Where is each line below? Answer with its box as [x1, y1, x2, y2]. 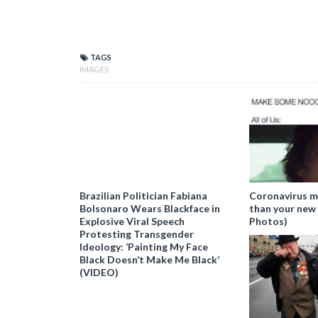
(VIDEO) [79, 265, 119, 278]
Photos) [248, 214, 287, 227]
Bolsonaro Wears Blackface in [79, 202, 220, 214]
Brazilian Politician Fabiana [79, 189, 207, 202]
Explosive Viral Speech [79, 214, 185, 227]
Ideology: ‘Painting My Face [79, 240, 208, 253]
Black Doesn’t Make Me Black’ [79, 253, 219, 265]
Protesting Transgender [79, 227, 194, 240]
